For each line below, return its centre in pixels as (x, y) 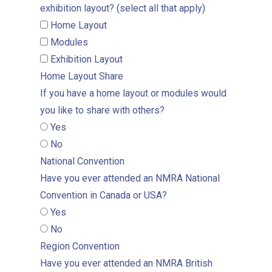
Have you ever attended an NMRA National (130, 178)
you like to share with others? (102, 110)
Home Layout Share (82, 76)
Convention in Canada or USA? (104, 195)
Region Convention (80, 246)
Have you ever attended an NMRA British (126, 263)
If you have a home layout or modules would (133, 93)
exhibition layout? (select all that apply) (123, 8)
